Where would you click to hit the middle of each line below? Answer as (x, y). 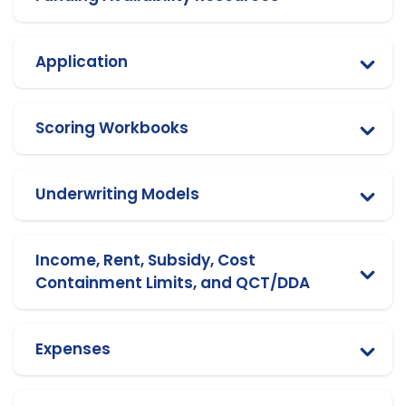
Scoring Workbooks (112, 127)
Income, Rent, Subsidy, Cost (145, 260)
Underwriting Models (117, 193)
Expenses (73, 348)
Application (82, 61)
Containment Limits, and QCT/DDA (173, 282)
